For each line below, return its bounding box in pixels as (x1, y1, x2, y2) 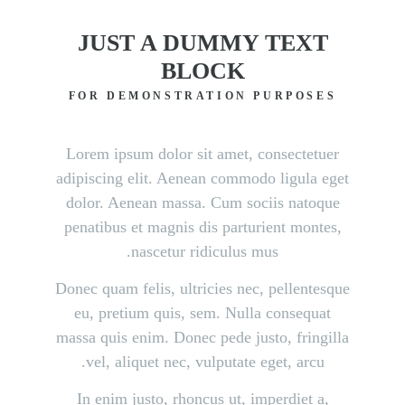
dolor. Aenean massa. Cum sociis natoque (65, 193, 340, 212)
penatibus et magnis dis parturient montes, (63, 218, 342, 236)
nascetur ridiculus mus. (131, 242, 278, 260)
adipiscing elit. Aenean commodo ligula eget (56, 169, 349, 187)
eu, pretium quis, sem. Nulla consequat (74, 304, 331, 322)
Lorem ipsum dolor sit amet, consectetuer (66, 145, 339, 163)
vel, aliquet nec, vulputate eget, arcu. (85, 353, 325, 371)
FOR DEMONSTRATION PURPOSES (68, 89, 337, 102)
